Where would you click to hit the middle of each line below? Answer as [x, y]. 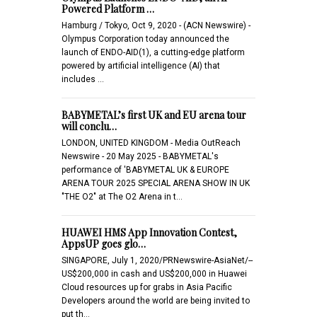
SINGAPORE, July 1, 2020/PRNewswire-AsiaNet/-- [157, 260]
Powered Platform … [108, 8]
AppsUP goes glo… [104, 243]
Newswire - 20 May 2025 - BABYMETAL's [140, 156]
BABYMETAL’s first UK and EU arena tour [154, 115]
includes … [83, 79]
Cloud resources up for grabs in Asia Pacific [147, 287]
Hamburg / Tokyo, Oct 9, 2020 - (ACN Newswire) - [156, 25]
